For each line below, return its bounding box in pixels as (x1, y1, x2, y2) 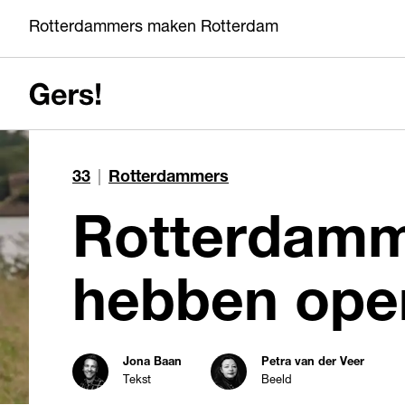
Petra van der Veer (261, 356, 364, 369)
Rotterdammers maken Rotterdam (29, 20, 278, 36)
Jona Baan (123, 356, 182, 369)
